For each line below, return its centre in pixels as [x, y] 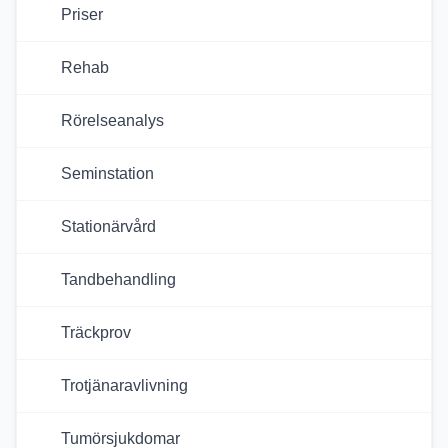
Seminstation [107, 173]
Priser [82, 14]
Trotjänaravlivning [124, 385]
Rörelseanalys [112, 120]
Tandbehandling [118, 279]
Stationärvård [108, 226]
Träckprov [96, 332]
